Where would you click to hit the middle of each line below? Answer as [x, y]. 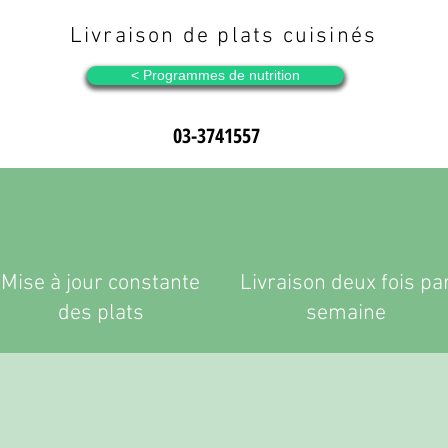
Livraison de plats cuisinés [223, 36]
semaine [345, 314]
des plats [100, 314]
